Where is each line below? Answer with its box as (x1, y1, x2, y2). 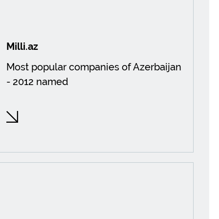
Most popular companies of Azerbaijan (6, 61, 182, 73)
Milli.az (6, 41, 39, 52)
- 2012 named (6, 76, 69, 88)
